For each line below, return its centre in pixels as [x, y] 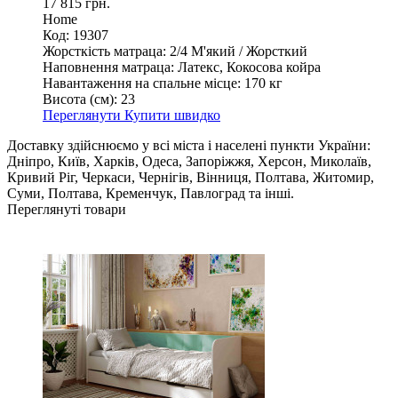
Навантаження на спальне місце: [142, 84]
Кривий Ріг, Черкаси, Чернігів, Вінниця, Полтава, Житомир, [191, 178]
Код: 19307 [76, 36]
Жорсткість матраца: [104, 52]
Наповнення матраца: [108, 68]
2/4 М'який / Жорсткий [239, 52]
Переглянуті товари [67, 210]
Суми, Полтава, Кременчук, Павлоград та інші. [151, 194]
